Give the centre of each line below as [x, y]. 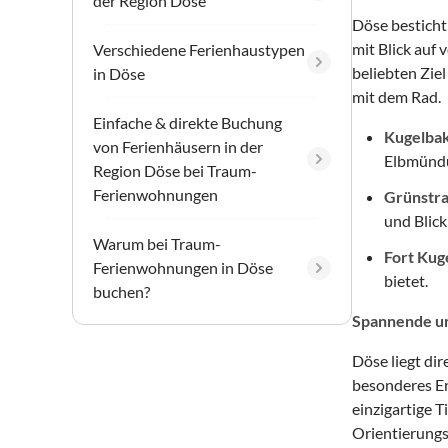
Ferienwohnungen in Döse [183, 267]
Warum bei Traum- [157, 243]
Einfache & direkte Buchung [187, 122]
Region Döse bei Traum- [175, 170]
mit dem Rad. [396, 96]
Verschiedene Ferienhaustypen [199, 49]
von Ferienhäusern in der [178, 146]
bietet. [406, 280]
